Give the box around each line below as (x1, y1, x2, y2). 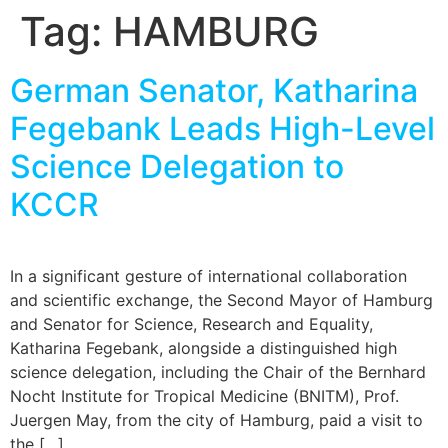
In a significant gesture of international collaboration (10, 266, 407, 286)
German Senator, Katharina (10, 71, 418, 110)
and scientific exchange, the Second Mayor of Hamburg (10, 290, 433, 310)
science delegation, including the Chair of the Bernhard (10, 362, 426, 382)
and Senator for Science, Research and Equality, (10, 314, 373, 334)
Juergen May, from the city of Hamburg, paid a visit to (10, 410, 423, 430)
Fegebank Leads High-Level (10, 109, 435, 148)
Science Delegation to (10, 147, 344, 186)
